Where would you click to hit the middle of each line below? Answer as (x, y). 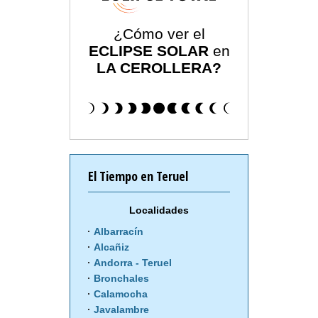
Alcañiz (111, 247)
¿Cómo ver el (159, 34)
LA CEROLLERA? (159, 68)
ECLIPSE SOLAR (148, 51)
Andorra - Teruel (133, 263)
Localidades (159, 210)
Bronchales (121, 279)
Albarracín (119, 232)
